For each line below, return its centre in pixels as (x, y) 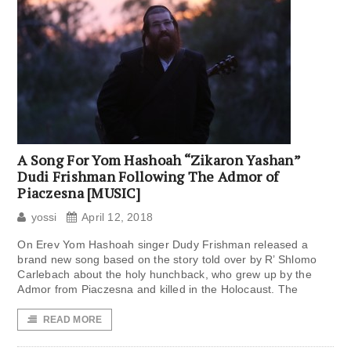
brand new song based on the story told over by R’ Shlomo (167, 260)
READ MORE (72, 320)
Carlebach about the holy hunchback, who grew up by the (165, 275)
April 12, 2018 (118, 217)
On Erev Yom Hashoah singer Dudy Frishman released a (163, 245)
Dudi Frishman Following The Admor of (148, 177)
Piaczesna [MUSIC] (79, 193)
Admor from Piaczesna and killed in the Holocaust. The (158, 289)
